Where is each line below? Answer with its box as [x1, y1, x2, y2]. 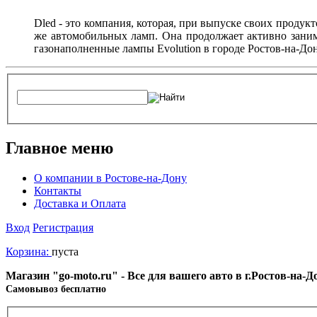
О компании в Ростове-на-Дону [34, 172, 187, 184]
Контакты [34, 185, 81, 197]
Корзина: [6, 246, 52, 258]
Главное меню [6, 139, 113, 158]
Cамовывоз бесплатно [6, 284, 106, 294]
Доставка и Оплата [34, 197, 126, 209]
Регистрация [33, 221, 93, 234]
